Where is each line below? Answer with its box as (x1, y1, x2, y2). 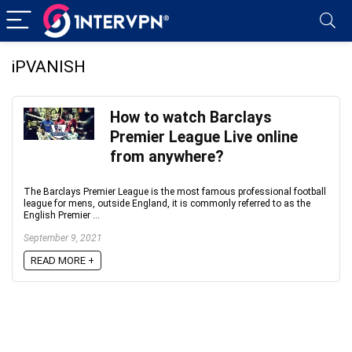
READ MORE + (31, 255, 94, 266)
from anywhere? (110, 148, 223, 166)
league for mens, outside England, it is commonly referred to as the (24, 198, 310, 209)
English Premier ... (24, 210, 100, 221)
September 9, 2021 (24, 233, 102, 244)
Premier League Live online (110, 128, 298, 146)
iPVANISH (12, 57, 86, 76)
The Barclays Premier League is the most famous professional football (24, 186, 326, 197)
